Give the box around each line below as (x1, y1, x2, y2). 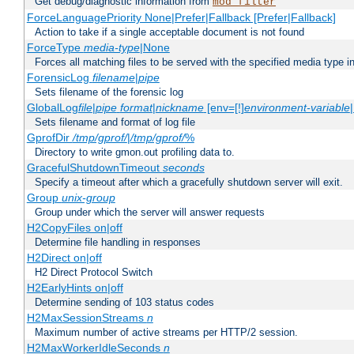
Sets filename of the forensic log (35, 86, 183, 99)
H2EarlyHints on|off (26, 281, 123, 295)
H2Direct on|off (26, 251, 102, 265)
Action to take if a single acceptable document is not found (35, 26, 304, 39)
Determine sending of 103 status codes (35, 296, 214, 309)
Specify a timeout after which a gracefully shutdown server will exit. (35, 176, 343, 189)
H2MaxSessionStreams (26, 311, 147, 325)
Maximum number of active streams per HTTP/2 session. (35, 326, 298, 339)
